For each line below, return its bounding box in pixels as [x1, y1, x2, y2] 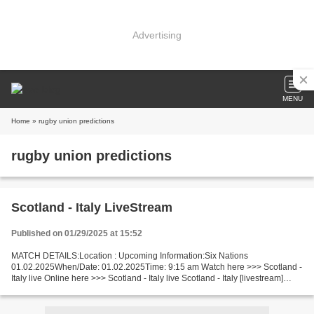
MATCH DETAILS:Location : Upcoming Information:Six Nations [11, 251, 248, 261]
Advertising [132, 29, 182, 41]
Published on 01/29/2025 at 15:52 [11, 228, 142, 238]
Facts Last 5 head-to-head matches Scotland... [11, 285, 187, 294]
